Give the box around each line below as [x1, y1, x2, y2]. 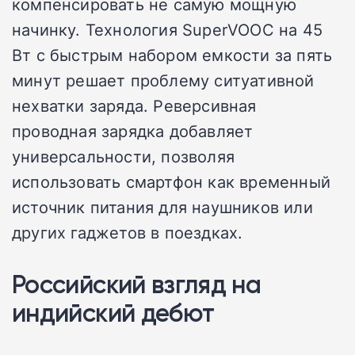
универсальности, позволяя [12, 145, 235, 168]
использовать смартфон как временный [12, 170, 331, 193]
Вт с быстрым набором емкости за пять [12, 44, 333, 67]
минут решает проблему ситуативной [12, 69, 315, 92]
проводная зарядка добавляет [12, 120, 254, 143]
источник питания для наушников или [12, 196, 313, 219]
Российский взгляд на [12, 269, 261, 300]
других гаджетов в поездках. [12, 221, 243, 244]
